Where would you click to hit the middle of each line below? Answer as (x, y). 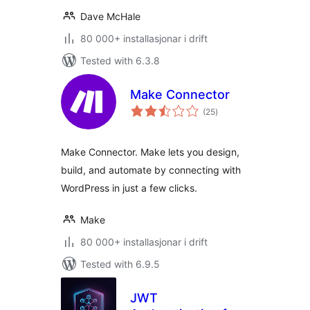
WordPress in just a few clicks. (129, 188)
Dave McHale (110, 16)
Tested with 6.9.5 (120, 264)
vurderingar (237, 107)
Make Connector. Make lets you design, (150, 152)
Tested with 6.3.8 (120, 61)
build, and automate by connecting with (151, 170)
